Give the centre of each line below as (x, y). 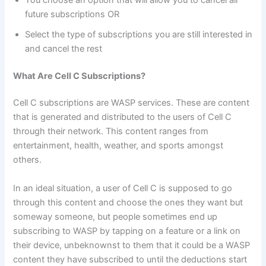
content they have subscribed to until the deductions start (130, 259)
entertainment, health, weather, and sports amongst (118, 146)
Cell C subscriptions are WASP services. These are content (132, 103)
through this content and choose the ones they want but (128, 202)
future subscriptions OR (72, 14)
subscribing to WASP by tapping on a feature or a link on (127, 231)
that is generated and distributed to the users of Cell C (123, 117)
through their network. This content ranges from (111, 132)
